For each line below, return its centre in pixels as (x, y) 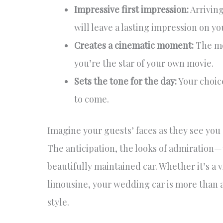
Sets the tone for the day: (125, 81)
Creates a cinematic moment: (134, 46)
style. (58, 202)
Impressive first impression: (131, 10)
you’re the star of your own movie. (144, 63)
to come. (91, 99)
